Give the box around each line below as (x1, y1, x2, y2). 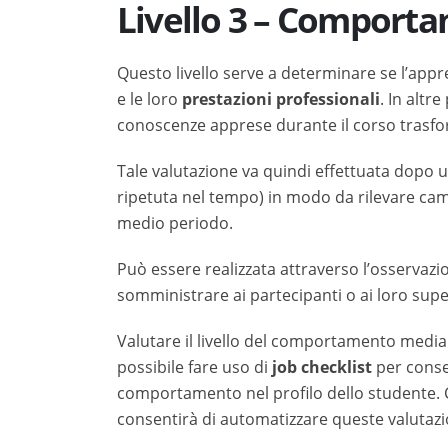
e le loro (117, 88, 182, 110)
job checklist (272, 356, 372, 378)
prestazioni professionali (182, 88, 380, 110)
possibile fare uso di (117, 356, 272, 378)
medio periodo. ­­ (117, 212, 237, 234)
